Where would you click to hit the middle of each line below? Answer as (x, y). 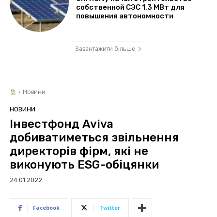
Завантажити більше (105, 49)
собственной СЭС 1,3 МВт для (131, 7)
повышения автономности (125, 16)
